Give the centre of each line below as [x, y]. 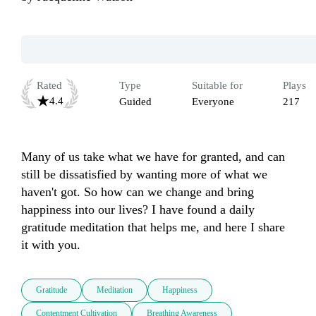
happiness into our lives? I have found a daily [138, 210]
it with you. [53, 245]
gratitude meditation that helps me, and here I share [153, 227]
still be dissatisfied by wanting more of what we [144, 175]
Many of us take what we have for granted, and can [153, 157]
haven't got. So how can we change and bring [138, 192]
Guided [135, 102]
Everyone [213, 102]
